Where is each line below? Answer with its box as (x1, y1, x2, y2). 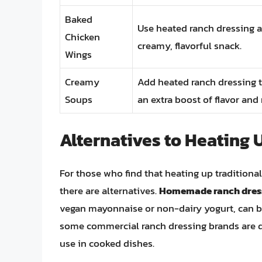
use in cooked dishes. (60, 236, 154, 251)
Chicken (65, 29, 100, 44)
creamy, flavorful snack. (137, 37, 242, 53)
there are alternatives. (60, 183, 159, 199)
